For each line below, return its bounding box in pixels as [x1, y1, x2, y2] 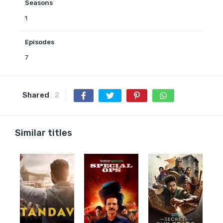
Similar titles [15, 127, 72, 138]
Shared [22, 90, 49, 100]
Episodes [25, 38, 54, 46]
